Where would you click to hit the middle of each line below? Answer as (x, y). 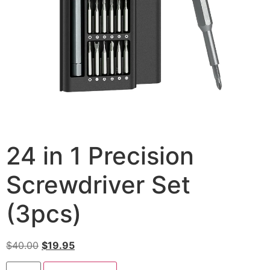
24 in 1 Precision (100, 156)
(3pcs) (44, 214)
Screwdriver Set (98, 185)
